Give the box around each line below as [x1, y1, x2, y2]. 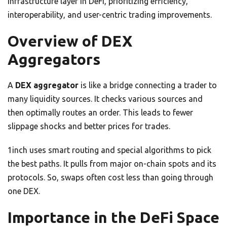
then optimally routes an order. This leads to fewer [8, 107, 193, 117]
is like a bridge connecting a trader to [79, 80, 217, 90]
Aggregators [8, 50, 100, 68]
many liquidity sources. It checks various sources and [8, 94, 203, 103]
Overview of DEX [8, 32, 132, 50]
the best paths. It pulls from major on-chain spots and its [8, 159, 216, 168]
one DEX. [8, 186, 40, 196]
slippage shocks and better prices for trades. [8, 121, 170, 131]
